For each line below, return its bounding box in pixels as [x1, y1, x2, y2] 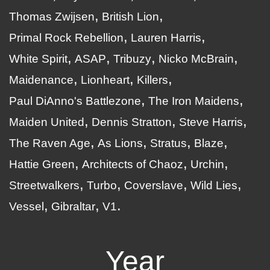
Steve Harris [179, 116, 243, 128]
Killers [137, 74, 168, 86]
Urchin [190, 158, 224, 171]
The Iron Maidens [148, 95, 239, 107]
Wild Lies [190, 179, 237, 192]
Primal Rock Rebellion [9, 31, 124, 44]
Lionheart [81, 74, 130, 86]
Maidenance [9, 74, 74, 86]
